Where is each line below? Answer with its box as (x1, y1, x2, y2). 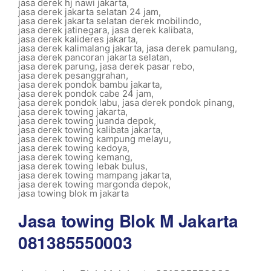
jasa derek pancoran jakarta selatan (18, 51, 169, 63)
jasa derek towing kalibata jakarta (18, 124, 160, 135)
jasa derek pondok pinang (122, 97, 232, 108)
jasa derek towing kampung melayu (18, 133, 169, 145)
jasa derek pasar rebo (100, 60, 192, 72)
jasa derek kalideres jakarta (18, 33, 135, 45)
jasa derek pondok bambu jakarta (18, 79, 160, 90)
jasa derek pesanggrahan (18, 70, 126, 81)
